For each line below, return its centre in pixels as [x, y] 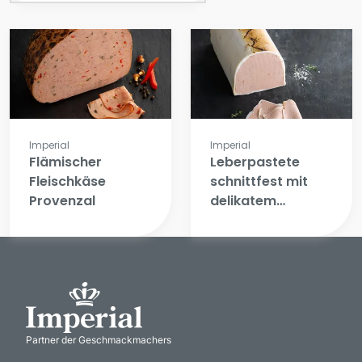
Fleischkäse [67, 182]
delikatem [243, 201]
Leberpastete [255, 162]
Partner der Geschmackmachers [99, 340]
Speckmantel [254, 221]
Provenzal [62, 201]
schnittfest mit [259, 182]
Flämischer [65, 162]
